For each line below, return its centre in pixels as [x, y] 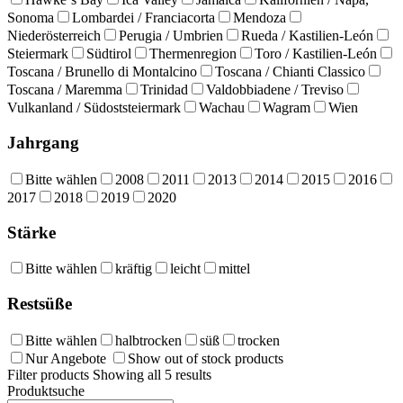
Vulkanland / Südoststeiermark [94, 108]
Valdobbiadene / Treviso [275, 90]
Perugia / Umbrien [171, 36]
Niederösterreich [54, 36]
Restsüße [40, 303]
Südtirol [109, 54]
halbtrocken [148, 340]
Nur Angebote [66, 358]
